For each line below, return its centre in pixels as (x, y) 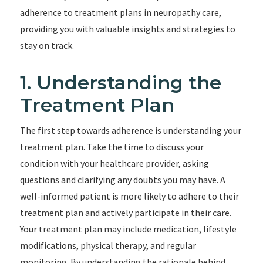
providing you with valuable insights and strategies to (127, 29)
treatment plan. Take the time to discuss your (112, 147)
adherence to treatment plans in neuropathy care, (120, 12)
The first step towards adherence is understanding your (130, 130)
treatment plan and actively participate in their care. (125, 213)
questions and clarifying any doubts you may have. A (122, 180)
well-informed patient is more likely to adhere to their (129, 196)
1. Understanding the (120, 82)
